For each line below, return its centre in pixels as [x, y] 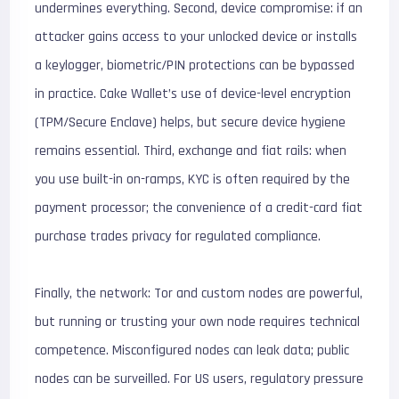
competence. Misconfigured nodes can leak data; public [192, 350]
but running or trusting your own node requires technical [198, 322]
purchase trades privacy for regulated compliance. [178, 236]
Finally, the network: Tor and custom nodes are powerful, [199, 293]
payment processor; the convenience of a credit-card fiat [199, 208]
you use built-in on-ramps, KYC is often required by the [193, 179]
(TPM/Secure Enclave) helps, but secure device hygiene [191, 122]
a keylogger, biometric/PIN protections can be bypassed [195, 65]
